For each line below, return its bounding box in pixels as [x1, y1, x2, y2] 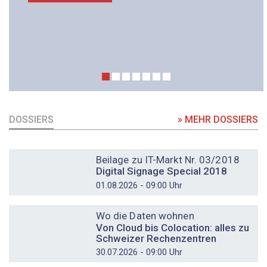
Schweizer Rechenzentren [95, 232, 216, 244]
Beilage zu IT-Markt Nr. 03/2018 [95, 153, 240, 166]
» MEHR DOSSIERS [178, 113, 258, 125]
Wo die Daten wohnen [95, 209, 194, 222]
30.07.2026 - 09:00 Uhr [95, 247, 182, 258]
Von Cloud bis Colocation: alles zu [95, 221, 249, 234]
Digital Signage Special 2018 [95, 165, 227, 178]
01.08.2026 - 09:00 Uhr [95, 179, 182, 191]
